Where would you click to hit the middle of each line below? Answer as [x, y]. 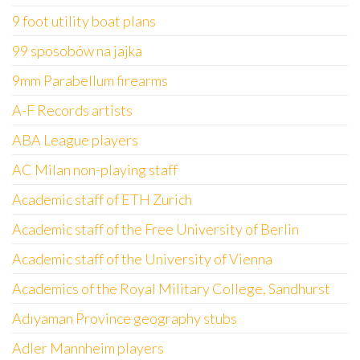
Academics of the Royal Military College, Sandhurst [171, 288]
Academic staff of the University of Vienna [142, 259]
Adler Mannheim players [88, 348]
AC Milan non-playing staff [95, 170]
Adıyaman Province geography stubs [125, 318]
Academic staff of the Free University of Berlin [155, 229]
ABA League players [75, 140]
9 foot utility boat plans [84, 21]
